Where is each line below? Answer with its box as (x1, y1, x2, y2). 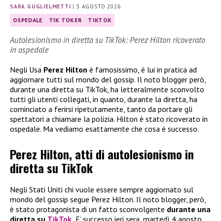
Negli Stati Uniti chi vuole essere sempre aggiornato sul (10, 184, 193, 194)
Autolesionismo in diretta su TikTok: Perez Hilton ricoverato (10, 35, 205, 46)
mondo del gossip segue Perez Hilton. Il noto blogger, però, (10, 194, 206, 204)
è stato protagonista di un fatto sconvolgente (10, 204, 167, 214)
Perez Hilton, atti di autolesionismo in (10, 145, 194, 163)
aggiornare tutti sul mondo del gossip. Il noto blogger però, (10, 74, 206, 85)
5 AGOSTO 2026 (76, 3, 121, 10)
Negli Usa (10, 65, 43, 75)
